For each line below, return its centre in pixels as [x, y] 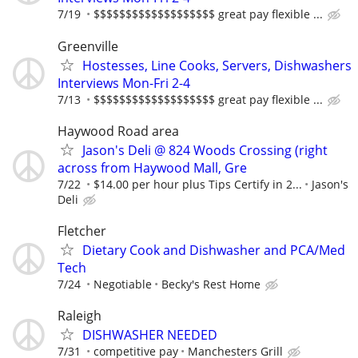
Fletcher [82, 231]
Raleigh [80, 316]
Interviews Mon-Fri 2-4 [124, 83]
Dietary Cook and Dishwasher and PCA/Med [214, 250]
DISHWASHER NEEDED [150, 335]
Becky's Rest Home [211, 284]
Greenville [88, 46]
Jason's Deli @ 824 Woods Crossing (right [205, 150]
